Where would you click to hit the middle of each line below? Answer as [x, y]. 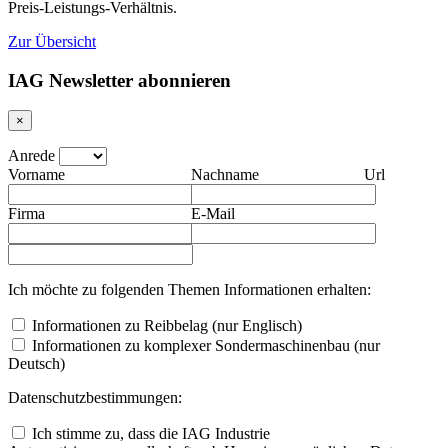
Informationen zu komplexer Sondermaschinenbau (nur [206, 346]
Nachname [224, 175]
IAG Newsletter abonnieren [119, 80]
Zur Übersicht [52, 41]
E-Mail [212, 214]
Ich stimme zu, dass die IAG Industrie [151, 434]
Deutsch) [36, 364]
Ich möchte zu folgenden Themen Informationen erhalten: [189, 290]
